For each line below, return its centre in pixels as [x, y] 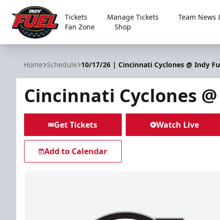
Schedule [62, 65]
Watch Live [177, 125]
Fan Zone [80, 27]
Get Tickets [76, 125]
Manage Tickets [133, 17]
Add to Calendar [76, 151]
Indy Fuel [26, 46]
